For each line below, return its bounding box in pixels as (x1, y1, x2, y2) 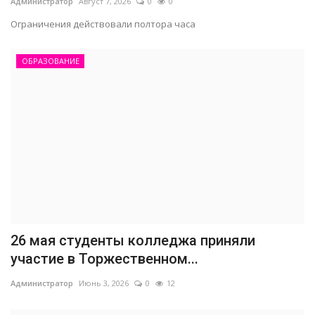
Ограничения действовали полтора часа (11, 17, 195, 30)
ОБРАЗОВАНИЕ (21, 55, 79, 66)
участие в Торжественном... (11, 250, 198, 267)
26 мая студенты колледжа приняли (11, 231, 255, 249)
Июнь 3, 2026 (79, 277, 129, 288)
